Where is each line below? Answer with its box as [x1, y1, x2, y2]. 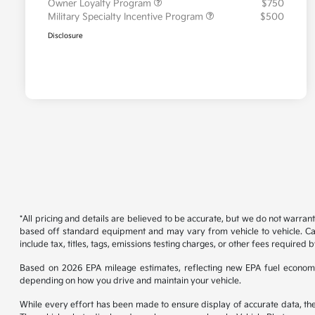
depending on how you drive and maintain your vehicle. [20, 276, 242, 287]
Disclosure [48, 32, 83, 41]
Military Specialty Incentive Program [48, 11, 206, 23]
